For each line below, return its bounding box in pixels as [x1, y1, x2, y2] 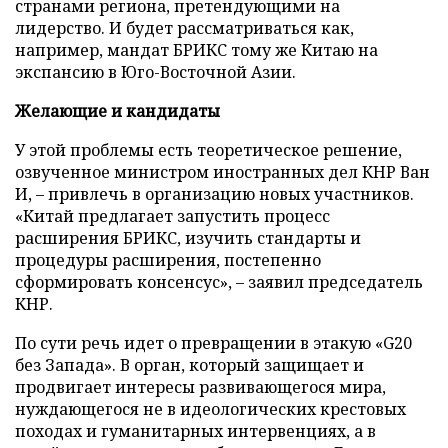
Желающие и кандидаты [15, 99, 220, 122]
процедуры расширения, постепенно [15, 248, 321, 271]
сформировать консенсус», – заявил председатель [15, 270, 423, 293]
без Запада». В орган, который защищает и [15, 353, 364, 376]
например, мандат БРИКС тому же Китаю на [15, 38, 378, 61]
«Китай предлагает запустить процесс [15, 204, 330, 227]
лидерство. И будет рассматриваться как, [15, 16, 354, 39]
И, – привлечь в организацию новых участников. [15, 182, 414, 205]
